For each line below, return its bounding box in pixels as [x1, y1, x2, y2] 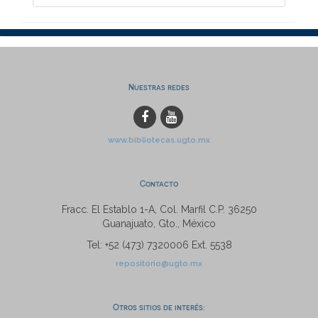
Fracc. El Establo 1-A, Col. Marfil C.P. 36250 [61, 203, 257, 215]
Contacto [140, 178, 178, 188]
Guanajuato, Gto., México [102, 217, 216, 229]
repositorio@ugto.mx [116, 258, 202, 268]
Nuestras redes [128, 82, 190, 92]
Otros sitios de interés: [113, 302, 205, 312]
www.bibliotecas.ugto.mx [108, 134, 210, 145]
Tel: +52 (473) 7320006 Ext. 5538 [86, 238, 232, 251]
